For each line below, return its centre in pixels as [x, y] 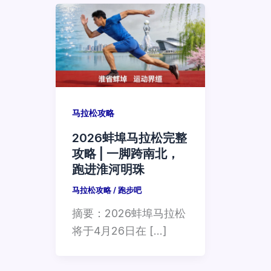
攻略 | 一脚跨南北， [126, 153]
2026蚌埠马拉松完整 [129, 138]
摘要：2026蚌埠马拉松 [129, 214]
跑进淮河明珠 [108, 169]
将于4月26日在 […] [119, 231]
